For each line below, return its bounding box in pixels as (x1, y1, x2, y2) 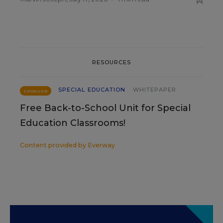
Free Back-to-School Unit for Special (20, 103, 191, 113)
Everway (88, 141, 115, 149)
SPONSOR (23, 89, 48, 94)
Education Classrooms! (20, 117, 125, 128)
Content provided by (20, 141, 88, 149)
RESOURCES (92, 58, 131, 66)
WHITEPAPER (132, 86, 177, 93)
